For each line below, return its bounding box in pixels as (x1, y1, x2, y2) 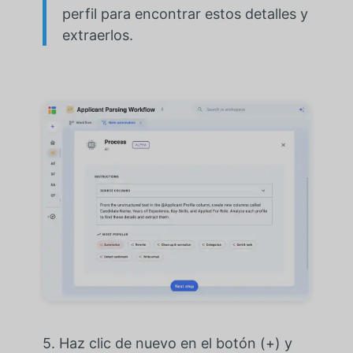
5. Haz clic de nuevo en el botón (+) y (42, 334, 292, 351)
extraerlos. (61, 26, 133, 43)
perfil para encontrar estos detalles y (61, 5, 308, 22)
